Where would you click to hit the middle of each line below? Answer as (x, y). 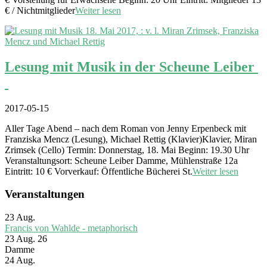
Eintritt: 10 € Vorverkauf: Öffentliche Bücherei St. (99, 171)
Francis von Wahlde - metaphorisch (71, 228)
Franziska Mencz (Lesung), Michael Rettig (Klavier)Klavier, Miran (131, 139)
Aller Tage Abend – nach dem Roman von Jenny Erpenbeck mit (125, 128)
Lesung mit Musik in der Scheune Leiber (131, 66)
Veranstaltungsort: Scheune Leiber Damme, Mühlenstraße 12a (121, 160)
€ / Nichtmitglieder (40, 10)
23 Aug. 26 (26, 238)
